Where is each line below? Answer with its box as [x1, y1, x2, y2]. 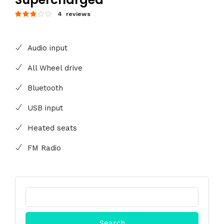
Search [25, 186, 48, 196]
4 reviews [57, 10, 90, 18]
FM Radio [27, 143, 61, 153]
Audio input [27, 43, 67, 53]
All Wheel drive [27, 63, 82, 73]
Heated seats [27, 123, 77, 133]
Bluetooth [27, 83, 63, 93]
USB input [27, 103, 63, 113]
